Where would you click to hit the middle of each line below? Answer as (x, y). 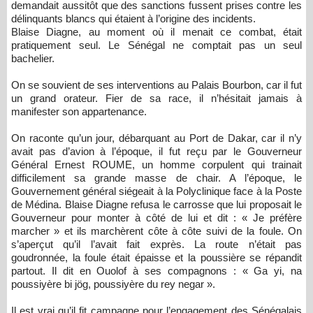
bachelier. (34, 58)
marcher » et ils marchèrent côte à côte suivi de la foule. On (156, 231)
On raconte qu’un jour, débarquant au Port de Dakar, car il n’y (156, 138)
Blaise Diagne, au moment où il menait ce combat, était (156, 32)
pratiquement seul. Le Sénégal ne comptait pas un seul (156, 45)
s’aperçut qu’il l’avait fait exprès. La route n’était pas (156, 244)
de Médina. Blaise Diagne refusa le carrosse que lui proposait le (156, 204)
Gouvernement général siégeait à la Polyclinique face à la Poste (156, 191)
